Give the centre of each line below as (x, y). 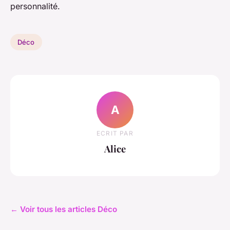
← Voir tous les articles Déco (64, 209)
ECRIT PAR (115, 133)
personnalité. (35, 6)
